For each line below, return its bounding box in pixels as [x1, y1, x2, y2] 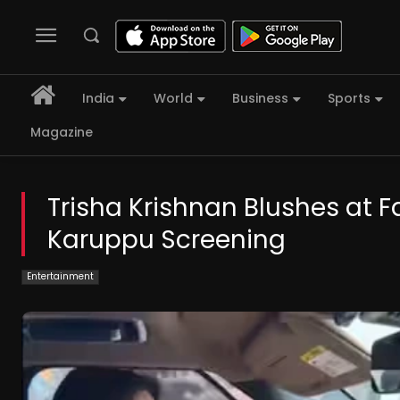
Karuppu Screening [47, 222, 286, 258]
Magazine [30, 123, 93, 142]
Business [232, 89, 288, 108]
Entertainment [27, 270, 94, 284]
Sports [328, 89, 371, 108]
